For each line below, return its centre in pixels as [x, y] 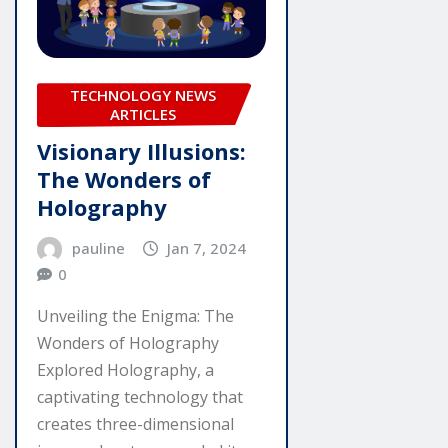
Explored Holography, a [125, 370]
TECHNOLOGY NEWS [143, 95]
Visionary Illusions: [141, 150]
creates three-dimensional [135, 424]
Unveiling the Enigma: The [135, 316]
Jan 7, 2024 [207, 247]
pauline [98, 247]
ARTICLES [143, 114]
